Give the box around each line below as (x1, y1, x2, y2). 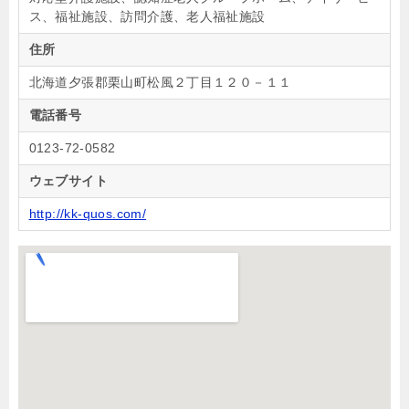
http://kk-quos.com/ (28, 206, 147, 221)
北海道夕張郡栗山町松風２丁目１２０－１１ (28, 75, 292, 89)
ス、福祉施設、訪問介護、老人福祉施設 (28, 9, 266, 24)
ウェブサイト (28, 173, 108, 188)
